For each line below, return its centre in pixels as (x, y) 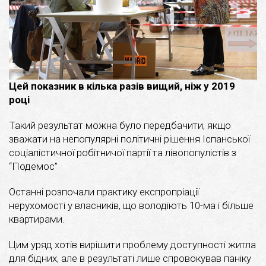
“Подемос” (33, 166)
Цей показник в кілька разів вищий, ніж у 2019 (122, 86)
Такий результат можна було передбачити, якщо (120, 125)
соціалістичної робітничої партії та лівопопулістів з (123, 152)
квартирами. (37, 219)
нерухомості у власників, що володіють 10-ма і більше (131, 205)
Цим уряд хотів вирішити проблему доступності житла (132, 244)
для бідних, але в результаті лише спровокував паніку (130, 258)
